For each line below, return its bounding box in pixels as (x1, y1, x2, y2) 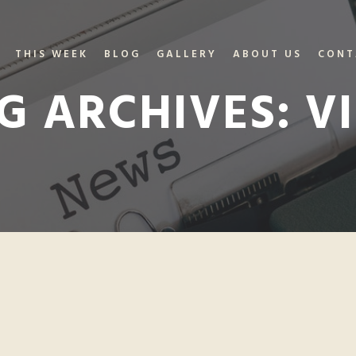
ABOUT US (233, 46, 302, 63)
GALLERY (157, 46, 217, 63)
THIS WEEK (15, 46, 88, 63)
